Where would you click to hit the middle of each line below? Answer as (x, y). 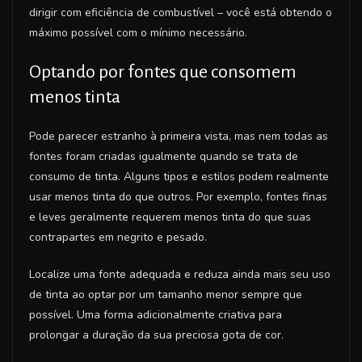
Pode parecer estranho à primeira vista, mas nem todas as (179, 136)
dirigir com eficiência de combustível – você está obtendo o (181, 12)
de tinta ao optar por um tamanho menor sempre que (166, 294)
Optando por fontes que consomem (163, 72)
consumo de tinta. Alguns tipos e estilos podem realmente (179, 176)
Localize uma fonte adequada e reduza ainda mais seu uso (180, 274)
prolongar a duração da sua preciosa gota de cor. (156, 335)
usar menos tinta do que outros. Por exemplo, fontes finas (178, 196)
